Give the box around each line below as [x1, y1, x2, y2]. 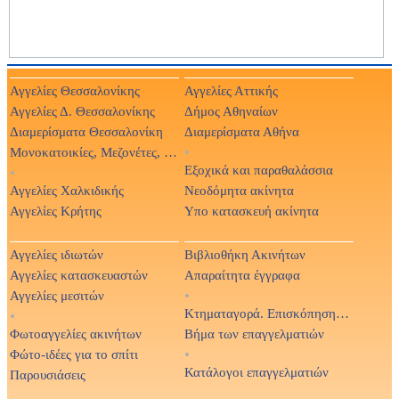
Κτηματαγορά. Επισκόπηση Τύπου [336, 305, 349, 321]
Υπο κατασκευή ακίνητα [184, 203, 319, 218]
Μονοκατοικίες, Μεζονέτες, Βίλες [164, 144, 177, 159]
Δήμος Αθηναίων [184, 103, 278, 118]
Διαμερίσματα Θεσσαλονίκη [10, 124, 163, 139]
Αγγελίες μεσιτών [10, 288, 104, 303]
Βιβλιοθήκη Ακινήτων [184, 247, 305, 262]
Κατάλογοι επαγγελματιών [184, 364, 329, 379]
